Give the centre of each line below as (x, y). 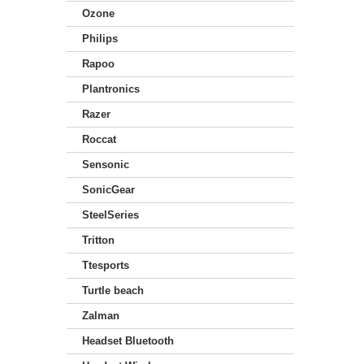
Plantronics (111, 89)
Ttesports (106, 266)
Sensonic (106, 165)
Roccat (99, 140)
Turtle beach (113, 291)
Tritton (98, 240)
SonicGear (108, 190)
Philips (100, 39)
